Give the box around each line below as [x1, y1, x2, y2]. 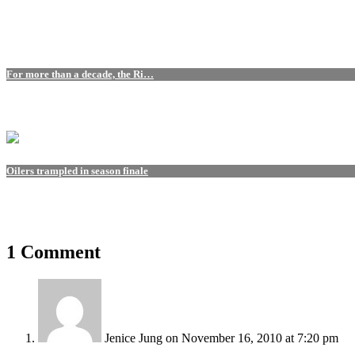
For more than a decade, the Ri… [6, 67, 154, 80]
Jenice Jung [105, 331, 162, 345]
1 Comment [6, 242, 101, 263]
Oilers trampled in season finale [6, 164, 148, 177]
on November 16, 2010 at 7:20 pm [166, 331, 338, 345]
